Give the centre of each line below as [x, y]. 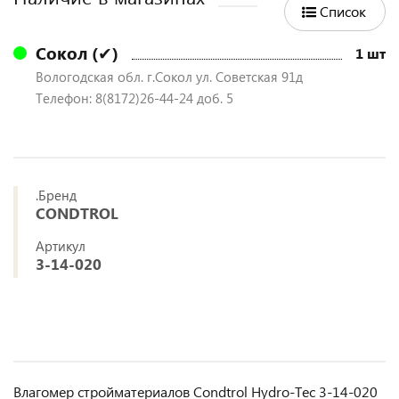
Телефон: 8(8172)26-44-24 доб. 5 [134, 98]
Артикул [61, 245]
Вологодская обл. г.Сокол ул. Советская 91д [169, 76]
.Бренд [56, 195]
